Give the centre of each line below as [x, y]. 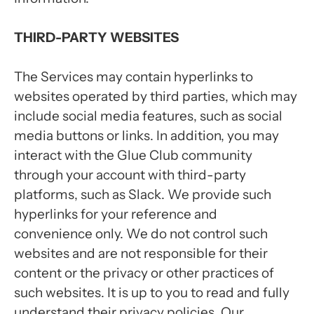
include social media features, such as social [148, 116]
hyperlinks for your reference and [116, 214]
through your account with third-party [130, 175]
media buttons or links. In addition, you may [146, 136]
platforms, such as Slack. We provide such [143, 194]
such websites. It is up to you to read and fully [152, 293]
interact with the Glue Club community [133, 155]
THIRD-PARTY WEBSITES [96, 37]
